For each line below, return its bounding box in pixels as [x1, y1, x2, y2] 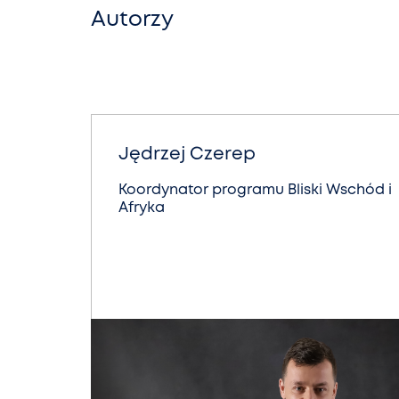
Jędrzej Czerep [118, 146, 256, 163]
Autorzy [91, 11, 174, 29]
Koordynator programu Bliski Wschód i [118, 183, 392, 197]
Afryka [118, 201, 165, 215]
